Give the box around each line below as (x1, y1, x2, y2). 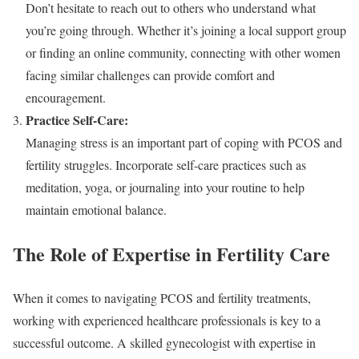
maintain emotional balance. (26, 201, 167, 219)
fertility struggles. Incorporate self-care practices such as (26, 156, 306, 174)
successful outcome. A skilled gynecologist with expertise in (13, 334, 316, 352)
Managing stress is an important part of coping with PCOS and (26, 134, 342, 151)
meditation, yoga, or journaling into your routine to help (26, 179, 305, 196)
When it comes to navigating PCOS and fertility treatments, (13, 289, 311, 307)
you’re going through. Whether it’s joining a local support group (26, 22, 346, 39)
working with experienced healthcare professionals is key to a (13, 312, 321, 329)
